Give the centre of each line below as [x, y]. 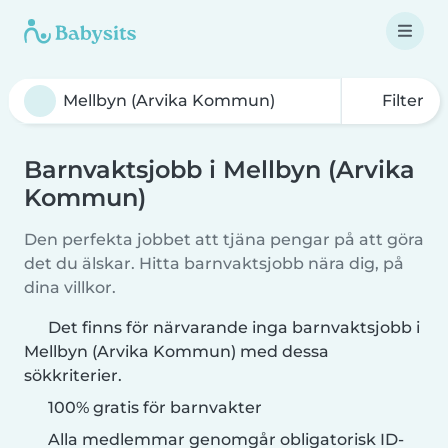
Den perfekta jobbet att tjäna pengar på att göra [224, 239]
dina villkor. [70, 287]
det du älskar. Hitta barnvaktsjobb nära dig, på [214, 263]
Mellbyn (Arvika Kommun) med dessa [176, 351]
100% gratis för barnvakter [153, 407]
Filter [401, 100]
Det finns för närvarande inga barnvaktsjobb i [234, 327]
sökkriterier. [73, 375]
